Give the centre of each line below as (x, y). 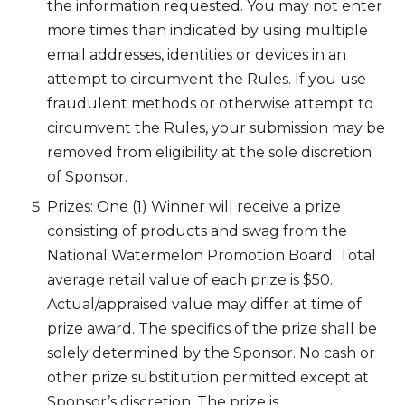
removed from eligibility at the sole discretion (209, 153)
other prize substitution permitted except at (208, 377)
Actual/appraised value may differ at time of (204, 304)
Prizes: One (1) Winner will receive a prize (194, 206)
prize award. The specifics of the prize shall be (212, 328)
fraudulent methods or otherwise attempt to (210, 104)
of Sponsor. (87, 177)
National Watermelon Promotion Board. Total (212, 255)
